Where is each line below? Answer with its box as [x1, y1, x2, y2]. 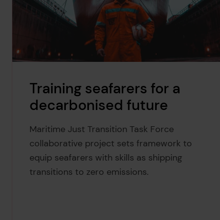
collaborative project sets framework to [29, 137, 192, 150]
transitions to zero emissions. [29, 166, 149, 178]
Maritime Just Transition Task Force [29, 123, 174, 136]
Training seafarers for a [29, 79, 181, 98]
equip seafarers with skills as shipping [29, 152, 183, 164]
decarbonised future [29, 96, 168, 115]
